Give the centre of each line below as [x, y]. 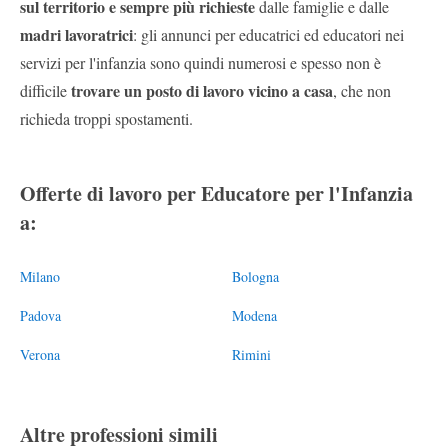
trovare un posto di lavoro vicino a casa [202, 90]
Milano [40, 276]
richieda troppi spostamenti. [106, 118]
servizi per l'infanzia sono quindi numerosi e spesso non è [200, 62]
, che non [362, 90]
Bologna [255, 276]
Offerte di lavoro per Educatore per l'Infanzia [216, 193]
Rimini [251, 354]
